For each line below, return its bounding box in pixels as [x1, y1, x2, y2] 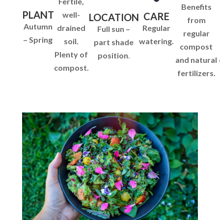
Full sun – [97, 24, 131, 34]
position [98, 51, 129, 60]
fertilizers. [177, 68, 216, 78]
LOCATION [88, 11, 139, 24]
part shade [94, 37, 134, 47]
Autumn [23, 22, 53, 31]
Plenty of [55, 50, 88, 59]
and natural [175, 55, 218, 64]
